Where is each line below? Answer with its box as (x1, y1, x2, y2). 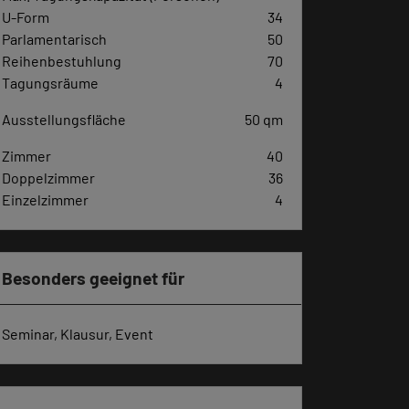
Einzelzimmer (2, 190, 89, 208)
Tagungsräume (2, 73, 99, 91)
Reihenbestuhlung (2, 51, 121, 69)
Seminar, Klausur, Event (2, 324, 153, 342)
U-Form (2, 7, 49, 26)
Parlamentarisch (2, 29, 107, 47)
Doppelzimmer (2, 168, 95, 186)
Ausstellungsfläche (2, 110, 126, 128)
